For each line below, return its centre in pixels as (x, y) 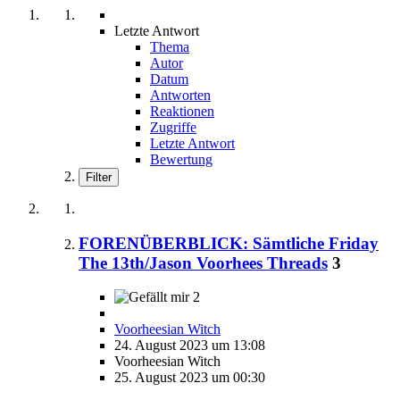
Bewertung (181, 159)
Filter (99, 177)
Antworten (180, 95)
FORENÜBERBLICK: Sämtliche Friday (229, 243)
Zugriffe (173, 127)
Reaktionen (182, 111)
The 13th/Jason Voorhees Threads (203, 262)
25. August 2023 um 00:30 (190, 378)
